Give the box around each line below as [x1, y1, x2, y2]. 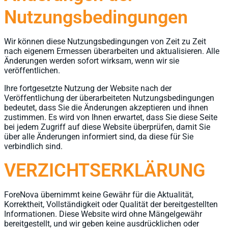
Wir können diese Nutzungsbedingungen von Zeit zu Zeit [4, 37, 206, 46]
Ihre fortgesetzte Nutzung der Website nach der [4, 83, 172, 93]
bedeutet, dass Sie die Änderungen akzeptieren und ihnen [4, 103, 208, 112]
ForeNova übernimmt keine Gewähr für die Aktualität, [4, 190, 193, 199]
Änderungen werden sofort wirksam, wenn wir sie [4, 56, 179, 66]
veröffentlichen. [4, 66, 60, 75]
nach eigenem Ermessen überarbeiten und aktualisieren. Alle [4, 46, 219, 56]
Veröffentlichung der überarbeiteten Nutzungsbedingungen [4, 93, 214, 103]
